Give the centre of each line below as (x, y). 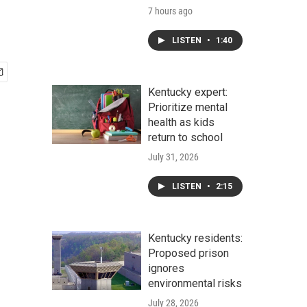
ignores (166, 268)
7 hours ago (170, 11)
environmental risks (195, 283)
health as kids (181, 122)
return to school (185, 137)
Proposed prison (188, 253)
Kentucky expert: (188, 92)
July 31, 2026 (173, 157)
